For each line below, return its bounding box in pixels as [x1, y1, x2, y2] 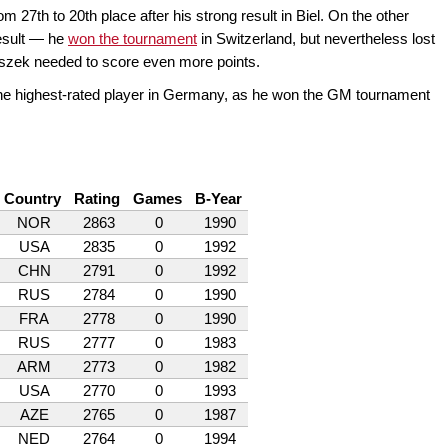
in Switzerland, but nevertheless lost [197, 30, 435, 48]
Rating [73, 190, 120, 208]
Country [3, 190, 61, 208]
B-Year [194, 190, 242, 208]
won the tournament [68, 30, 197, 48]
